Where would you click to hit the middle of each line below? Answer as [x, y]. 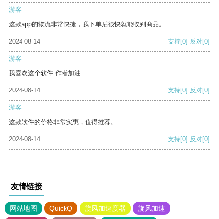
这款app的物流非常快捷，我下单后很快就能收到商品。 [87, 24]
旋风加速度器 [105, 208]
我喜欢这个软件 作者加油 [45, 73]
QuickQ [61, 208]
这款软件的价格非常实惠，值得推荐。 [63, 122]
